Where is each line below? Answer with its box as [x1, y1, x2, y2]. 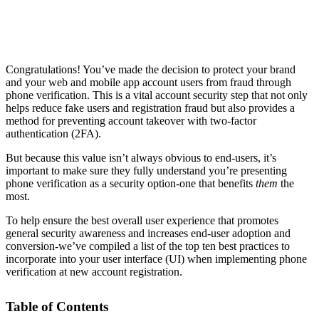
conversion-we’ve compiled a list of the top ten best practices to [6, 239, 290, 252]
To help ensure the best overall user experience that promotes [6, 214, 278, 226]
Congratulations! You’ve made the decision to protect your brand [6, 63, 296, 75]
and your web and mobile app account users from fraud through [6, 75, 291, 88]
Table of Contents [6, 298, 108, 314]
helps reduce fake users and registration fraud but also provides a [6, 101, 295, 114]
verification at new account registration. [6, 265, 182, 278]
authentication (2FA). [6, 127, 101, 140]
